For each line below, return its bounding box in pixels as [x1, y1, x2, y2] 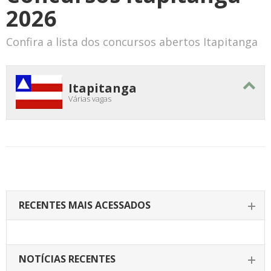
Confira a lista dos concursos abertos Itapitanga [6, 34, 258, 49]
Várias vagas [68, 93, 111, 104]
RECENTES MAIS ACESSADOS [19, 198, 151, 212]
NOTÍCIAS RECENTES [19, 252, 116, 266]
